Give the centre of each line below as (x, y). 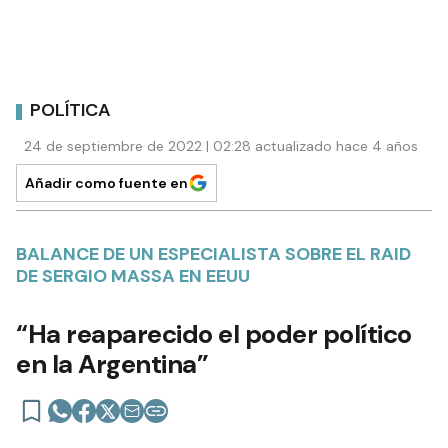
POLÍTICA (70, 110)
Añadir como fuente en (106, 182)
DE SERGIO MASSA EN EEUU (133, 275)
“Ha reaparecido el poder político (214, 333)
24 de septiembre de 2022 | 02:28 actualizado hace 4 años (221, 145)
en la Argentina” (112, 363)
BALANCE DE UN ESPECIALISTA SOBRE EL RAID (213, 253)
